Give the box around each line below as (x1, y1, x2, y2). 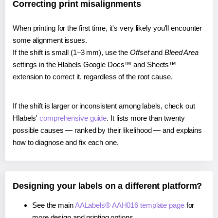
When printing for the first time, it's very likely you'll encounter (13, 23, 202, 32)
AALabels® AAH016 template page (74, 200, 184, 209)
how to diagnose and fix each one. (13, 138, 119, 146)
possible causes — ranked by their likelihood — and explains (13, 126, 202, 134)
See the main (32, 200, 75, 209)
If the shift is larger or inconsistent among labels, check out (13, 101, 195, 110)
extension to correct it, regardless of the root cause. (13, 72, 173, 81)
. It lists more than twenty (107, 113, 185, 122)
